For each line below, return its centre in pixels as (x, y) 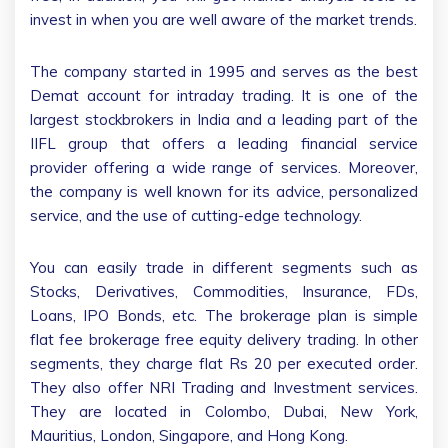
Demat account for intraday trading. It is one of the (224, 95)
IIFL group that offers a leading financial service (224, 143)
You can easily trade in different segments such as (224, 267)
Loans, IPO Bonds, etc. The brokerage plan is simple (224, 315)
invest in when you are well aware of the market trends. (223, 19)
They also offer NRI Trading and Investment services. (224, 387)
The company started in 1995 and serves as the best (224, 71)
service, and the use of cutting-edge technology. (196, 215)
